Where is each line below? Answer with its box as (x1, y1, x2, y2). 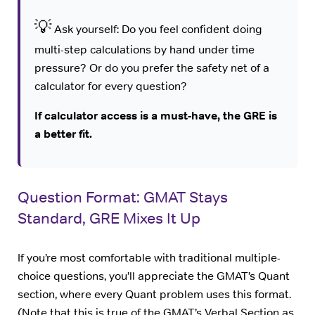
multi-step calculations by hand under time (34, 41, 255, 57)
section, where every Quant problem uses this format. (18, 287, 291, 302)
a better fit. (34, 127, 92, 142)
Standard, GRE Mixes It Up (18, 208, 200, 229)
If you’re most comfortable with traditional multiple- (18, 250, 281, 266)
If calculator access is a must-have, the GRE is (34, 108, 277, 124)
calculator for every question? (34, 78, 187, 94)
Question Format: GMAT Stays (18, 187, 228, 207)
